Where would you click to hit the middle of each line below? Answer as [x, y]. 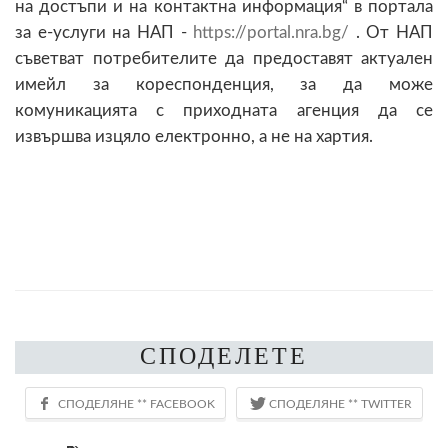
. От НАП [391, 32]
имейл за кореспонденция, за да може [224, 84]
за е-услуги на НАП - [104, 32]
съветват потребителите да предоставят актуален [224, 58]
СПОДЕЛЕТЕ [224, 355]
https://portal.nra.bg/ [271, 32]
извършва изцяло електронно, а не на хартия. [194, 136]
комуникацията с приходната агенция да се [224, 110]
